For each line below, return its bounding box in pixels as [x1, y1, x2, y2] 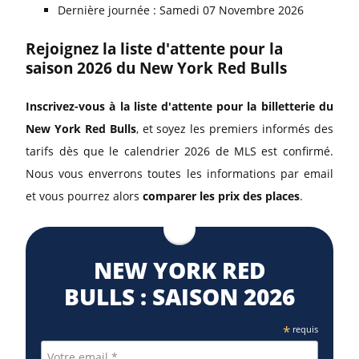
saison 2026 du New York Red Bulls [26, 57, 288, 79]
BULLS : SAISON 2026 [64, 280, 295, 312]
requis [289, 322, 318, 335]
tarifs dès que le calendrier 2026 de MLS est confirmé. [26, 143, 333, 159]
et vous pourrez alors [26, 188, 143, 204]
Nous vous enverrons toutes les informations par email [26, 165, 333, 181]
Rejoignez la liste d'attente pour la [26, 38, 284, 59]
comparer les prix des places [143, 188, 301, 204]
